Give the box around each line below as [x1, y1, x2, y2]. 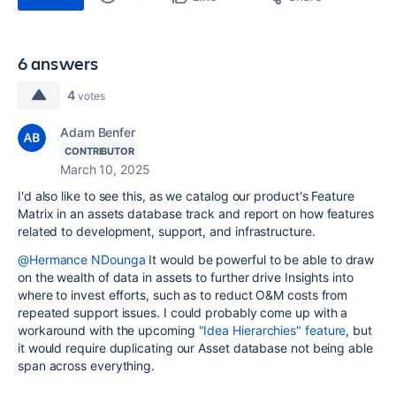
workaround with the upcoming [18, 323, 199, 338]
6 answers [18, 51, 99, 75]
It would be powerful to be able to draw [145, 252, 375, 267]
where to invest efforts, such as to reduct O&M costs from [18, 287, 348, 302]
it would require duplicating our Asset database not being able [18, 340, 373, 355]
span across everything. [18, 358, 165, 373]
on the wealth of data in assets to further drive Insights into [18, 270, 354, 285]
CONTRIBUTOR [65, 145, 135, 157]
